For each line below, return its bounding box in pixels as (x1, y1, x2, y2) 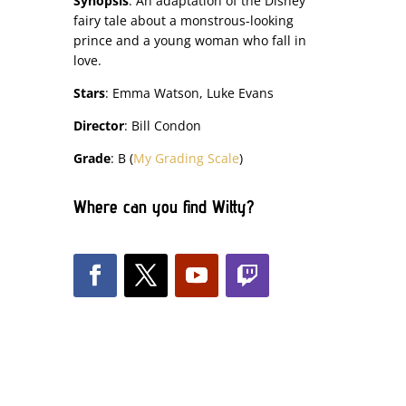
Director (72, 117, 124, 135)
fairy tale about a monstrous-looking (72, 12, 294, 30)
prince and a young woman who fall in (72, 32, 306, 50)
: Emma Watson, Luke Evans (104, 84, 274, 102)
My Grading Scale (132, 150, 239, 168)
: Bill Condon (123, 117, 201, 135)
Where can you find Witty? (72, 196, 255, 218)
